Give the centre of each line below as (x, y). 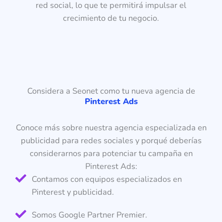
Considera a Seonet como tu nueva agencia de (111, 91)
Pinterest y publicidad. (73, 192)
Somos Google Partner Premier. (89, 215)
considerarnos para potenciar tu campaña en (111, 153)
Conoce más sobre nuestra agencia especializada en (111, 127)
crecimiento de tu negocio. (111, 18)
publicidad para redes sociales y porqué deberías (111, 140)
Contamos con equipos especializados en (107, 179)
